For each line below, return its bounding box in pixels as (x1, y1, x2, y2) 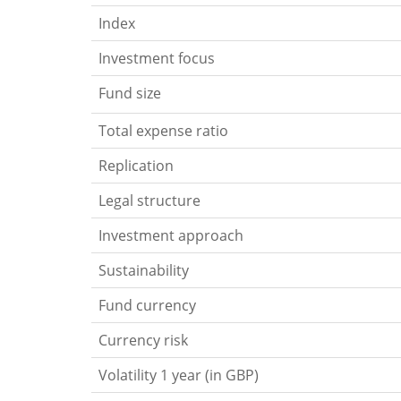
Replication (98, 155, 174, 175)
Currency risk (98, 329, 188, 350)
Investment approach (98, 225, 243, 245)
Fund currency (98, 294, 196, 315)
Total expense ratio (98, 120, 228, 141)
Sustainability (98, 260, 189, 280)
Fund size (98, 82, 161, 103)
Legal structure (98, 190, 200, 210)
